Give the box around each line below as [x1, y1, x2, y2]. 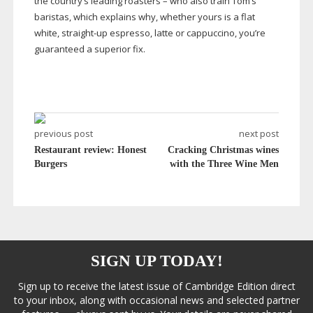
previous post [34, 127, 93, 140]
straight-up [61, 27, 108, 40]
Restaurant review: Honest [34, 145, 147, 156]
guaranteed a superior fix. [34, 43, 145, 56]
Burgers [34, 159, 67, 170]
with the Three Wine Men [170, 159, 279, 170]
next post [239, 127, 279, 140]
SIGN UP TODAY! [90, 252, 223, 270]
